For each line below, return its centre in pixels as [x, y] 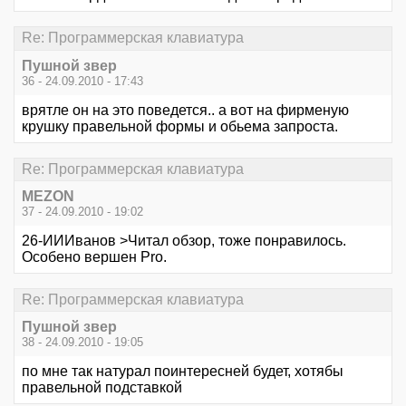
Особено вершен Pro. [94, 257]
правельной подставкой [102, 388]
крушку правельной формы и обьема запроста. [180, 126]
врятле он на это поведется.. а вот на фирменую [185, 110]
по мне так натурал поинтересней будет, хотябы [183, 372]
